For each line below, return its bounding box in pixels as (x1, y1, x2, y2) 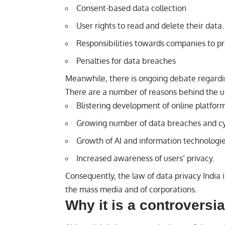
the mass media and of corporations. (65, 184, 197, 194)
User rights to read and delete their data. (76, 20, 224, 31)
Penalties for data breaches (76, 55, 176, 66)
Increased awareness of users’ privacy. (76, 153, 214, 163)
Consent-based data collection (76, 3, 186, 13)
